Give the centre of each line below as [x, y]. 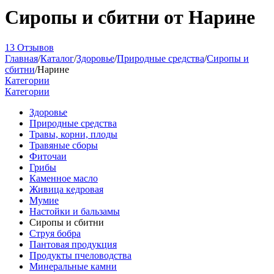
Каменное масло [64, 178]
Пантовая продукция [73, 244]
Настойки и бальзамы [75, 211]
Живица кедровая [66, 189]
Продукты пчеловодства [80, 255]
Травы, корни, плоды [73, 134]
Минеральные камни [73, 266]
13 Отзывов [29, 47]
